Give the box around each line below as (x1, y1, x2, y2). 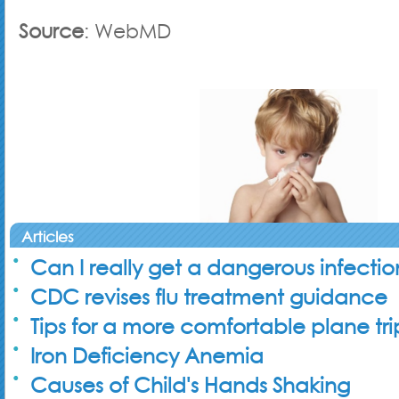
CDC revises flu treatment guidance (30, 282, 387, 312)
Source (19, 18, 84, 45)
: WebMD (84, 18, 171, 45)
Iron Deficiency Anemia (30, 341, 264, 370)
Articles (21, 226, 74, 248)
